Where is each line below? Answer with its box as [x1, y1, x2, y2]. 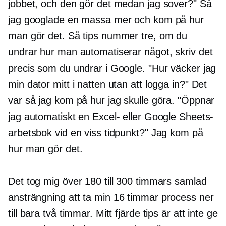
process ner [158, 192, 214, 203]
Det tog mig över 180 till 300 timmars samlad [8, 176, 207, 187]
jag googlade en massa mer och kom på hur [8, 14, 204, 26]
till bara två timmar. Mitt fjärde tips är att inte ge [8, 208, 218, 219]
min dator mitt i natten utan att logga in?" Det [8, 79, 207, 90]
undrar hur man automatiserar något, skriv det [8, 46, 213, 58]
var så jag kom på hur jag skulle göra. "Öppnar [8, 95, 215, 106]
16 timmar [113, 192, 158, 203]
